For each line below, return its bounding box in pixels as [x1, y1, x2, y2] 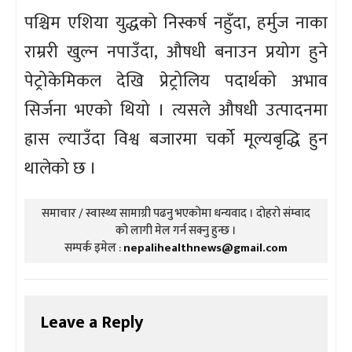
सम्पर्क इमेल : [64, 238, 123, 258]
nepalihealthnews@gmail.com [123, 238, 288, 258]
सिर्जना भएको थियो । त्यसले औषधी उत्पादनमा [24, 96, 328, 126]
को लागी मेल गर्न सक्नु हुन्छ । [115, 221, 236, 241]
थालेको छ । [24, 154, 97, 184]
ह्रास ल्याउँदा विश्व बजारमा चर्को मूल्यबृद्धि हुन [24, 125, 328, 155]
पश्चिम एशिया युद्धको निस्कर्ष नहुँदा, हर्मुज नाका [24, 9, 328, 38]
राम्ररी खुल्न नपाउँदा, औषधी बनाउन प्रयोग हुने [24, 38, 328, 68]
